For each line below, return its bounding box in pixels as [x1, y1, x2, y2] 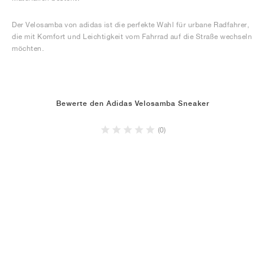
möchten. [12, 44, 44, 53]
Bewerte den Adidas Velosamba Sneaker [56, 99, 209, 108]
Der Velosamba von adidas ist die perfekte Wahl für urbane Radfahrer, [12, 20, 249, 29]
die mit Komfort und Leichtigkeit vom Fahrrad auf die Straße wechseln [12, 32, 252, 41]
